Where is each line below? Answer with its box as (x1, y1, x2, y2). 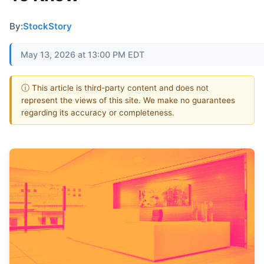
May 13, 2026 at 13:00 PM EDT (21, 49, 144, 60)
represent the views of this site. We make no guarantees (21, 95, 235, 105)
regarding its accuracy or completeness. (21, 107, 174, 117)
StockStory (23, 20, 72, 32)
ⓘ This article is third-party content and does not (21, 82, 209, 93)
